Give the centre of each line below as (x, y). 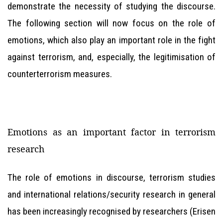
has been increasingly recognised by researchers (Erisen (111, 211)
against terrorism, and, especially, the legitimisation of (111, 57)
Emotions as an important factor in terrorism (111, 132)
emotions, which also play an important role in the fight (111, 40)
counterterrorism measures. (60, 74)
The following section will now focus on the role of (111, 23)
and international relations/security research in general (111, 194)
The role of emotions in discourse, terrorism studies (111, 177)
